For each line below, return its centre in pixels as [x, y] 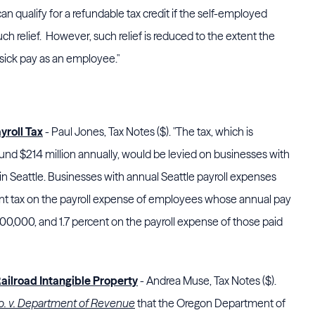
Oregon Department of [231, 303]
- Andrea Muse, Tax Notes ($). [207, 281]
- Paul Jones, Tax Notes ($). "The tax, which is [148, 131]
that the [156, 303]
